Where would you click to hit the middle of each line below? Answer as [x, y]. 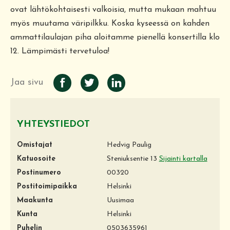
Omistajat [35, 145]
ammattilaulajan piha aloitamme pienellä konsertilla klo [115, 37]
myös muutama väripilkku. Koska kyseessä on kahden [110, 23]
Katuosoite [36, 159]
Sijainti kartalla [183, 159]
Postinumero [39, 172]
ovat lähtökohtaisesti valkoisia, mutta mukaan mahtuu [113, 9]
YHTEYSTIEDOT [53, 124]
